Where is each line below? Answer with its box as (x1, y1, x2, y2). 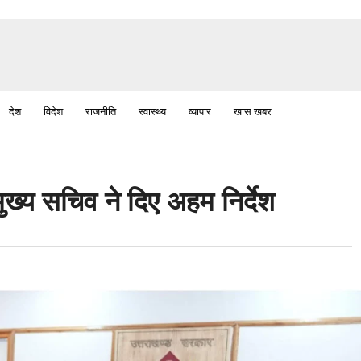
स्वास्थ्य (139, 104, 166, 118)
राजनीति (85, 104, 116, 118)
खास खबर (234, 104, 272, 118)
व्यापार (189, 104, 211, 118)
